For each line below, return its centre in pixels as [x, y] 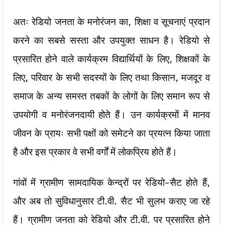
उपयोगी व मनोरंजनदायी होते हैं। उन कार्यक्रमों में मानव [111, 115]
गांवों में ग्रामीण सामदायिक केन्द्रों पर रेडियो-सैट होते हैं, [111, 182]
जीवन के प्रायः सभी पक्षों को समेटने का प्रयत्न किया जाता [111, 133]
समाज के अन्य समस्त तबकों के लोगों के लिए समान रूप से [111, 96]
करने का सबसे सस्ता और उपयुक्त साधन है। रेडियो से [111, 40]
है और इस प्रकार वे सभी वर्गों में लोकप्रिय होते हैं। [95, 152]
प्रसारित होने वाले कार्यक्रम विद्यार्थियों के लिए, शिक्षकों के [111, 59]
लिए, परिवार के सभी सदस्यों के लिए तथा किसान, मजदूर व [111, 77]
